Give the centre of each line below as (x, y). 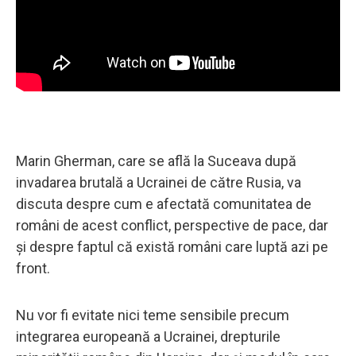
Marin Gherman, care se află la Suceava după (156, 161)
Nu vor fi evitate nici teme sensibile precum (153, 315)
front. (33, 268)
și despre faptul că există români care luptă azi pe (172, 246)
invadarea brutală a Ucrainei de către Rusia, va (159, 182)
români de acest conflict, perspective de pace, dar (172, 225)
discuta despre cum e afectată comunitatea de (164, 203)
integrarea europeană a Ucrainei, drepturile (148, 336)
